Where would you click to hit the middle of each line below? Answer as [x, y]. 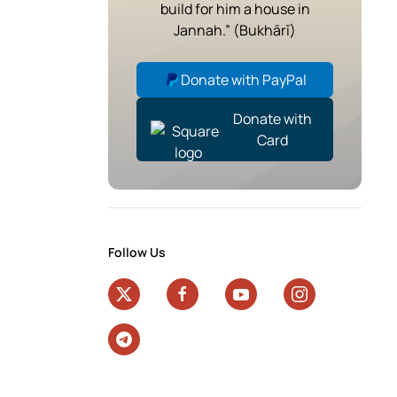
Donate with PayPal [244, 79]
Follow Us [137, 252]
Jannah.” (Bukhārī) [235, 30]
